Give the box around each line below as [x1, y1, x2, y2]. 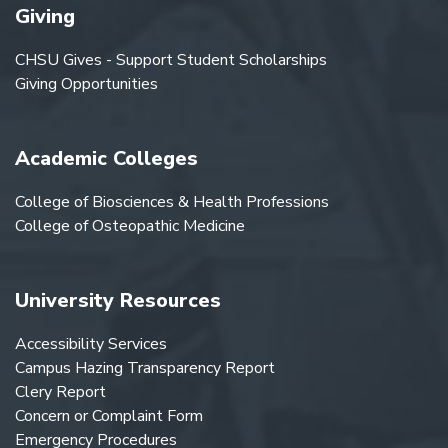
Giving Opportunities [15, 73, 158, 96]
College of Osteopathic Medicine [15, 215, 245, 238]
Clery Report [15, 381, 106, 404]
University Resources [15, 287, 221, 315]
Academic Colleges [15, 145, 198, 173]
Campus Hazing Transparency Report [15, 357, 275, 380]
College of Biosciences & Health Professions [15, 191, 329, 214]
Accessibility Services [15, 333, 167, 356]
